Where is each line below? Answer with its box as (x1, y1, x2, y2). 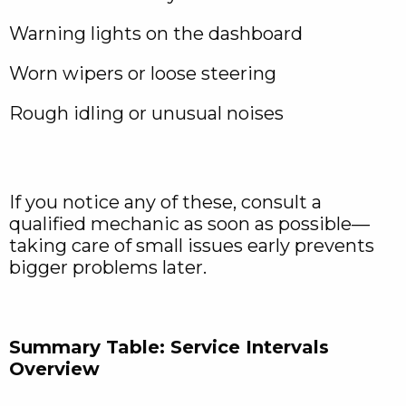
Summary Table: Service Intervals (9, 336, 329, 359)
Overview (9, 358, 100, 381)
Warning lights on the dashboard (9, 23, 303, 45)
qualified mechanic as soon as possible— (9, 213, 370, 236)
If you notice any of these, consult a (9, 191, 322, 214)
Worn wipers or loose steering (9, 63, 276, 85)
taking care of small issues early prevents (9, 235, 374, 257)
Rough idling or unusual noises (9, 102, 284, 125)
